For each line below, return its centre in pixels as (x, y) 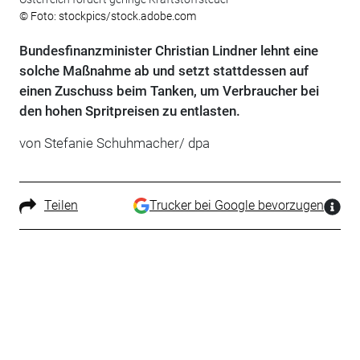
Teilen (61, 205)
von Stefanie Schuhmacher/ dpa (114, 143)
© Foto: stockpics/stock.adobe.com (107, 16)
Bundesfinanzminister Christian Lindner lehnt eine (168, 50)
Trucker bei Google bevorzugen (237, 205)
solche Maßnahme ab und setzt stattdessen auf (164, 70)
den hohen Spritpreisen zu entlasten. (129, 110)
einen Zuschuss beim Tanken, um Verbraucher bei (169, 90)
